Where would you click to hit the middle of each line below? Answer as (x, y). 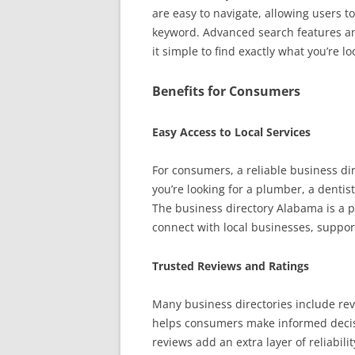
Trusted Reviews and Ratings (231, 266)
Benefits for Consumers (226, 91)
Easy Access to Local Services (231, 132)
